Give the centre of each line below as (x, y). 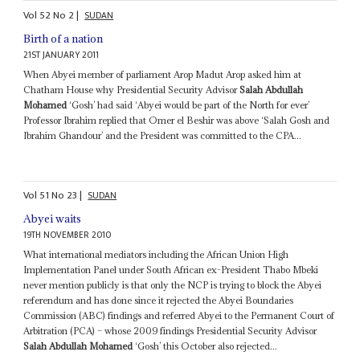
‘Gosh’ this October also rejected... (205, 346)
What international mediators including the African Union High (156, 255)
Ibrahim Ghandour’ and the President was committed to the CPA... (163, 135)
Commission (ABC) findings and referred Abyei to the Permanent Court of (179, 316)
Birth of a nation (63, 38)
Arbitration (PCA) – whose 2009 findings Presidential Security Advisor (170, 331)
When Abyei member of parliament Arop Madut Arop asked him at (163, 74)
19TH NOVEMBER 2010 (67, 235)
